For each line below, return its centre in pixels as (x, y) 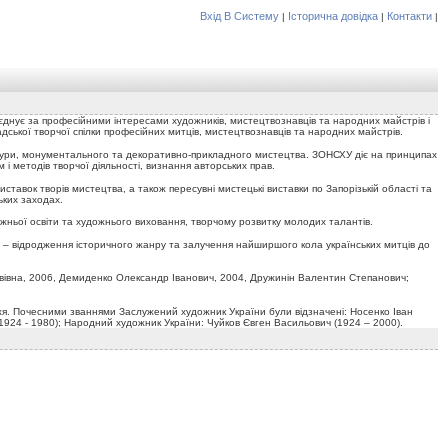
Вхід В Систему (239, 16)
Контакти (409, 16)
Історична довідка (333, 16)
